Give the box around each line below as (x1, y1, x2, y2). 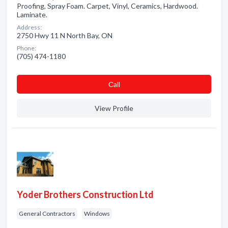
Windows (84, 210, 110, 217)
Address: (17, 23, 42, 31)
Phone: (17, 44, 36, 52)
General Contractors (19, 210, 75, 217)
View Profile (95, 104, 133, 112)
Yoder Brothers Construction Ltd (17, 189, 154, 200)
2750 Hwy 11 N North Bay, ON (17, 31, 112, 40)
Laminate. (17, 10, 47, 19)
